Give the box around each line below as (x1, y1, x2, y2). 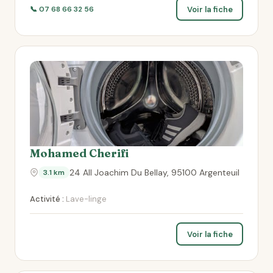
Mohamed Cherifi (30, 146, 129, 160)
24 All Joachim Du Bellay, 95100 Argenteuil (69, 167, 239, 178)
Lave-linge (64, 194, 107, 204)
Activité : (30, 194, 64, 204)
